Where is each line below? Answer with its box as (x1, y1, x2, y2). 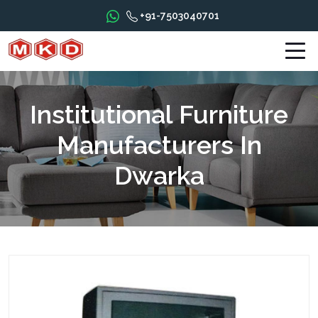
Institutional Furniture (30, 99, 288, 129)
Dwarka (114, 160, 204, 190)
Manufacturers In (56, 130, 262, 160)
